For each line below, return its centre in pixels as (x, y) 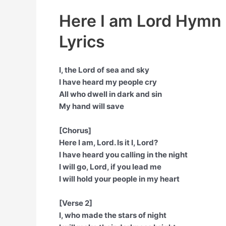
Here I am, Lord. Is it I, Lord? (108, 143)
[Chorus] (75, 130)
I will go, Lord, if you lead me (110, 167)
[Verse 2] (76, 203)
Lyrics (82, 42)
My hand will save (92, 106)
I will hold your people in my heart (119, 179)
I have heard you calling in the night (123, 155)
